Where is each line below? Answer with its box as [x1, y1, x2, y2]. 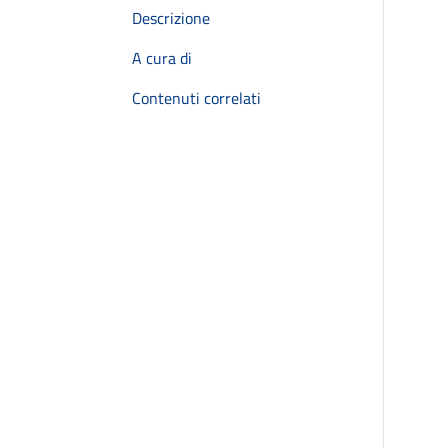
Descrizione [132, 6, 210, 30]
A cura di [132, 46, 192, 70]
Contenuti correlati [132, 86, 261, 110]
